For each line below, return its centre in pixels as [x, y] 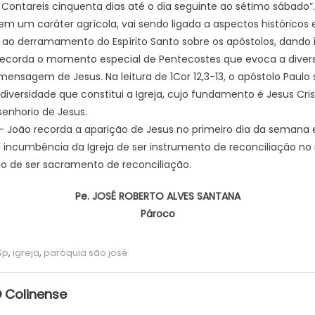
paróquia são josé [85, 252]
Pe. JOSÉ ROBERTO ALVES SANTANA [157, 196]
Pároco [157, 213]
